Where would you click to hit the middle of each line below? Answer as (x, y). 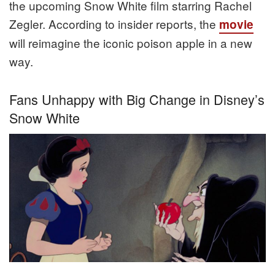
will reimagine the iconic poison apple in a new (131, 43)
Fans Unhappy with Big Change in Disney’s (137, 99)
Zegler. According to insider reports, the (114, 24)
